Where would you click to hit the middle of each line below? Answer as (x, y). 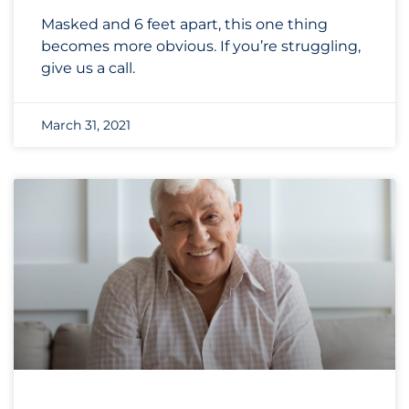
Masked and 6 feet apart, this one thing (184, 24)
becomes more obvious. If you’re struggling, (201, 46)
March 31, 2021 (86, 125)
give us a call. (88, 68)
